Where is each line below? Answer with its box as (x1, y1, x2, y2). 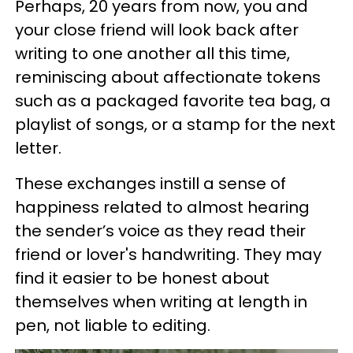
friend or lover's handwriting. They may (15, 243, 321, 266)
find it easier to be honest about (15, 266, 269, 289)
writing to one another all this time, (15, 42, 290, 65)
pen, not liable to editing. (15, 314, 210, 336)
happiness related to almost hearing (15, 195, 310, 218)
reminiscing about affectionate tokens (15, 65, 321, 88)
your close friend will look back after (15, 18, 299, 41)
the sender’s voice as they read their (15, 219, 306, 242)
